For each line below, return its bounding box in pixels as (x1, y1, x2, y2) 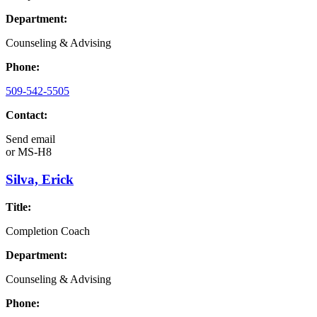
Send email (6, 133, 55, 146)
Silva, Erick (6, 172, 74, 188)
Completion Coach (6, 224, 90, 237)
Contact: (6, 109, 47, 122)
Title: (6, 200, 31, 213)
